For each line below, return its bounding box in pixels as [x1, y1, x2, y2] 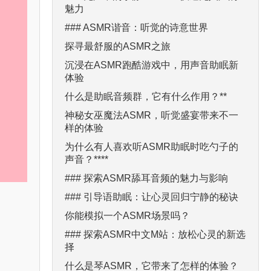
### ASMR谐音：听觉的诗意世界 [65, 22, 208, 33]
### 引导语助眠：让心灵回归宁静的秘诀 [65, 191, 238, 202]
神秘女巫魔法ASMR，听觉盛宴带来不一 [65, 109, 238, 120]
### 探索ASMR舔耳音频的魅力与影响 [65, 172, 228, 183]
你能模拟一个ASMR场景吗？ [65, 210, 190, 221]
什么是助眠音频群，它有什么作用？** [65, 91, 227, 102]
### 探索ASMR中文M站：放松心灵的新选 [65, 229, 246, 240]
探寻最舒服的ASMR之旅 [65, 41, 171, 51]
